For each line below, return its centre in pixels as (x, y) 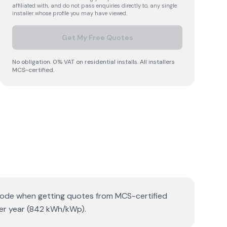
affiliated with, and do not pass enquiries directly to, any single (94, 6)
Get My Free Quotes (97, 37)
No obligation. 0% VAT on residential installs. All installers (93, 62)
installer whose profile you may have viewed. (70, 13)
